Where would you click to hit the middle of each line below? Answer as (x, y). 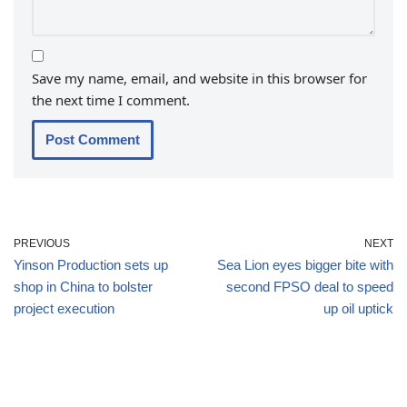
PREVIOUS (42, 244)
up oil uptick (358, 309)
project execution (64, 309)
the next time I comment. (111, 100)
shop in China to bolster (83, 287)
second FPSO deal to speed (310, 287)
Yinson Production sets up (91, 265)
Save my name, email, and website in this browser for (199, 79)
